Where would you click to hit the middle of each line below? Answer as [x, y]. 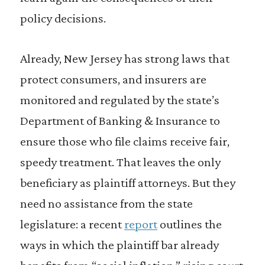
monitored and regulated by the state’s [119, 100]
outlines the [189, 224]
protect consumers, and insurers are [113, 79]
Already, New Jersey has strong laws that [125, 58]
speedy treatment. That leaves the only [120, 162]
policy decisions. [63, 18]
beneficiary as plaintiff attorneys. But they [127, 182]
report [140, 224]
